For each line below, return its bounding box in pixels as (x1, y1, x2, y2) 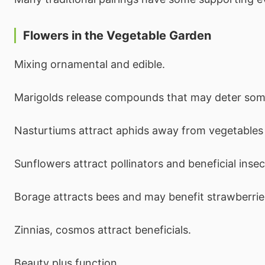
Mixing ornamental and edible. (14, 57, 165, 70)
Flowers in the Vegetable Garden (23, 28, 211, 43)
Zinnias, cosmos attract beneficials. (14, 223, 191, 236)
